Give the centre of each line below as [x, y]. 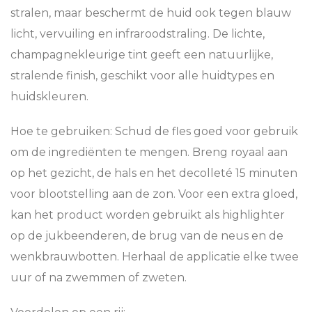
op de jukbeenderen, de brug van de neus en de [147, 236]
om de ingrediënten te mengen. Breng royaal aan [149, 153]
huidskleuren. [49, 97]
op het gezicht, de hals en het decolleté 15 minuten [154, 173]
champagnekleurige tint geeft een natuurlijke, [142, 55]
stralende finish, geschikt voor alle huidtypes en [142, 76]
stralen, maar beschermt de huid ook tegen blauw [151, 13]
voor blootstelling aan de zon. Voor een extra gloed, [154, 194]
